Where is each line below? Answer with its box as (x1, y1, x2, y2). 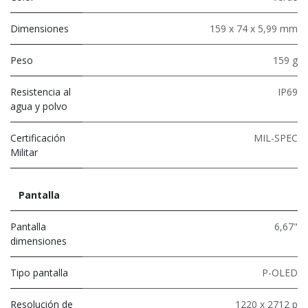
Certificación (10, 131, 65, 144)
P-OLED (262, 265, 298, 279)
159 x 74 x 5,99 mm (210, 21, 298, 35)
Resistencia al (10, 85, 71, 98)
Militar (10, 145, 38, 159)
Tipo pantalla (10, 265, 68, 279)
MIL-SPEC (254, 131, 298, 144)
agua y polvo (10, 99, 67, 113)
